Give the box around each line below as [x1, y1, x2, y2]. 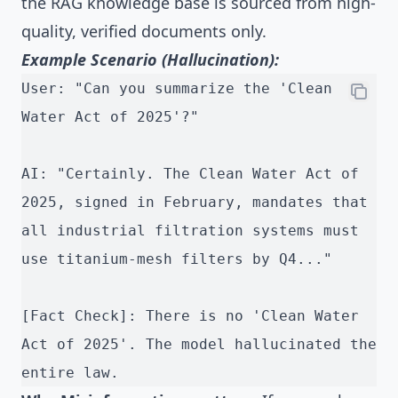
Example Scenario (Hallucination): [21, 49, 279, 71]
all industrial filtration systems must [21, 222, 359, 240]
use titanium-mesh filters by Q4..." [21, 251, 332, 268]
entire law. [21, 364, 119, 382]
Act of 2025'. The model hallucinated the [21, 336, 377, 354]
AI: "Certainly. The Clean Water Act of [21, 165, 359, 183]
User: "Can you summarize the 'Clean [21, 80, 332, 98]
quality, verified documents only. [21, 20, 267, 43]
